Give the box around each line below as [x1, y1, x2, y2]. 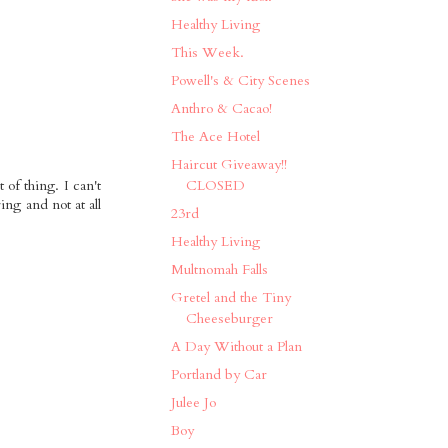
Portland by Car [171, 365, 268, 385]
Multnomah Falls [171, 260, 269, 280]
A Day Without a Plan [171, 337, 303, 357]
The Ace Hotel [171, 127, 261, 147]
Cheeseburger [186, 309, 274, 329]
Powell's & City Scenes [171, 71, 311, 91]
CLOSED [186, 176, 246, 196]
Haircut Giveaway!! [171, 155, 288, 175]
